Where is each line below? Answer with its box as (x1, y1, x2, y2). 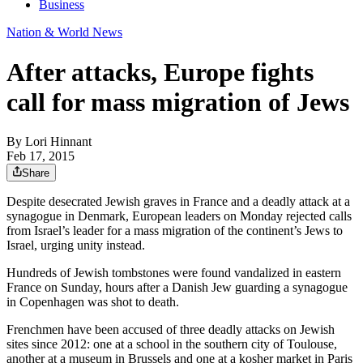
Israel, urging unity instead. (6, 238, 145, 253)
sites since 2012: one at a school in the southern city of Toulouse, (6, 337, 337, 352)
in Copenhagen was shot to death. (6, 295, 179, 310)
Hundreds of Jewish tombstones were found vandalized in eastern (6, 266, 341, 280)
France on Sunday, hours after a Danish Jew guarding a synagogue (6, 280, 348, 295)
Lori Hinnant (25, 135, 92, 149)
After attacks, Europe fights (6, 57, 314, 87)
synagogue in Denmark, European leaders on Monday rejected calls (6, 209, 352, 224)
